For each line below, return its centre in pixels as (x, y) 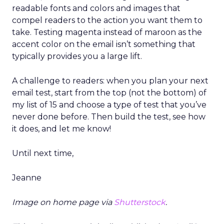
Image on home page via (63, 202)
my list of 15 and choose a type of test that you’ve (109, 105)
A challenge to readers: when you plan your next (110, 81)
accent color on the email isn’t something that (104, 44)
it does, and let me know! (61, 129)
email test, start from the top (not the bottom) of (109, 93)
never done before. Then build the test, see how (109, 117)
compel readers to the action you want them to (107, 20)
